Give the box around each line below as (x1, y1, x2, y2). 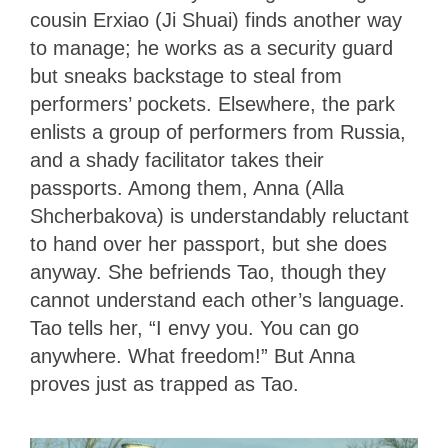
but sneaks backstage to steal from (30, 64, 342, 87)
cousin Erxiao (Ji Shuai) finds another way (30, 8, 402, 31)
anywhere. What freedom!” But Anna (30, 344, 355, 367)
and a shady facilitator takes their (30, 148, 324, 171)
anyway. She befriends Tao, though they (30, 260, 386, 283)
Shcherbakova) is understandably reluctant (30, 204, 409, 227)
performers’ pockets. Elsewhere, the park (30, 92, 395, 115)
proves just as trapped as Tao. (30, 372, 311, 395)
